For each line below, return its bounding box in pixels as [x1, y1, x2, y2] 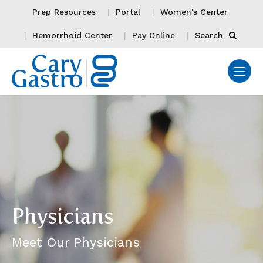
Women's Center [160, 7, 228, 16]
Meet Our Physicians [12, 234, 140, 249]
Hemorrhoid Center [32, 31, 112, 40]
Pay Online [131, 31, 175, 40]
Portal [116, 7, 140, 16]
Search [194, 31, 226, 40]
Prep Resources [32, 7, 96, 16]
